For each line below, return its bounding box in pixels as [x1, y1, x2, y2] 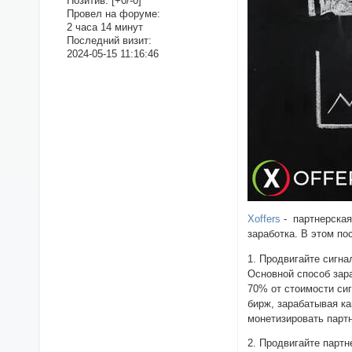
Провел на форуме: [66, 7, 160, 20]
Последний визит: [66, 34, 152, 46]
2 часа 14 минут [66, 20, 143, 33]
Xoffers [247, 212, 281, 225]
